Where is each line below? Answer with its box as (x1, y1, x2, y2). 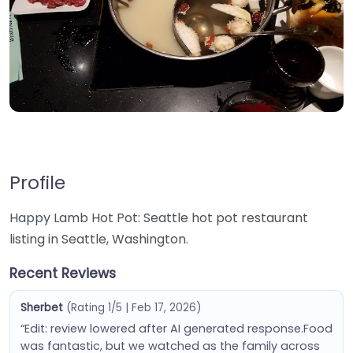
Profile (9, 169, 65, 195)
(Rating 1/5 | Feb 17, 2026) (65, 299, 201, 315)
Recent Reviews (9, 264, 116, 283)
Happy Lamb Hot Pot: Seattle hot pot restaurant (9, 209, 308, 227)
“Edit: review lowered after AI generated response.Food (20, 320, 333, 336)
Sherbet (20, 299, 63, 315)
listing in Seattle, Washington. (9, 230, 188, 248)
